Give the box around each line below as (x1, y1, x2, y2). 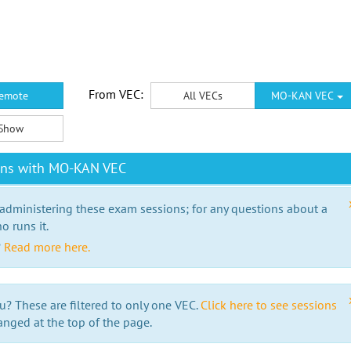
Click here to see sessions (201, 297, 337, 313)
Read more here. (4, 239, 90, 255)
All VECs (183, 89, 223, 103)
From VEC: (88, 86, 143, 102)
